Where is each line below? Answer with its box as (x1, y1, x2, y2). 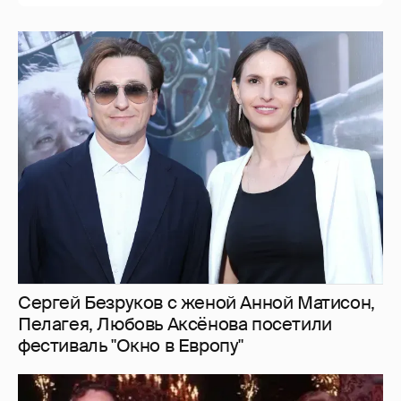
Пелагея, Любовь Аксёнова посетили (18, 88, 332, 112)
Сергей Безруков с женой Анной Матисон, (18, 66, 375, 90)
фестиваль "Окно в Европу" (18, 109, 244, 133)
